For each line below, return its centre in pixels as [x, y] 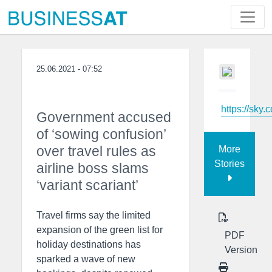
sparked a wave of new [86, 259]
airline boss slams [93, 168]
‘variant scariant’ [87, 185]
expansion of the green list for [100, 230]
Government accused [104, 117]
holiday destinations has [89, 244]
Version [241, 250]
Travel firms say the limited [93, 215]
